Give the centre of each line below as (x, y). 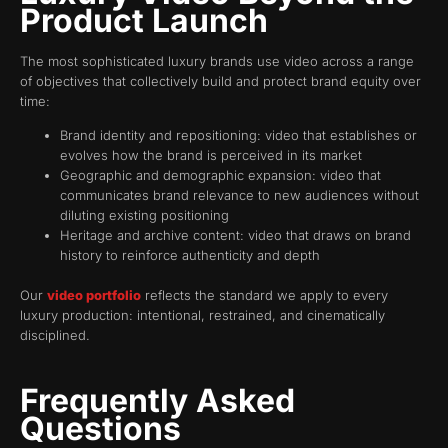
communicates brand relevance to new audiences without (239, 195)
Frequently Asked (157, 401)
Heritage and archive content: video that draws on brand (235, 235)
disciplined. (55, 335)
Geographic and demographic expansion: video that (220, 175)
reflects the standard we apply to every (264, 295)
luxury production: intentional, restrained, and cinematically (202, 315)
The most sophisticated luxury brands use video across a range (217, 60)
